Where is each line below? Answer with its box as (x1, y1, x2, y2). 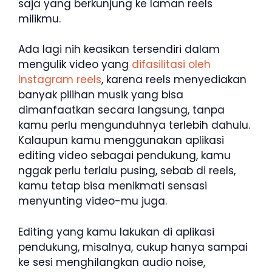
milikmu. (18, 11, 61, 26)
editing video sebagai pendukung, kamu (18, 148, 231, 163)
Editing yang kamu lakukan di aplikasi (18, 224, 214, 239)
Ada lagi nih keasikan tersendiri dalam (18, 42, 220, 57)
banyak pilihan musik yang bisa (18, 87, 183, 103)
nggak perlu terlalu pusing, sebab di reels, (18, 163, 236, 178)
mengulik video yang (18, 57, 132, 72)
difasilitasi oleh (132, 57, 211, 72)
